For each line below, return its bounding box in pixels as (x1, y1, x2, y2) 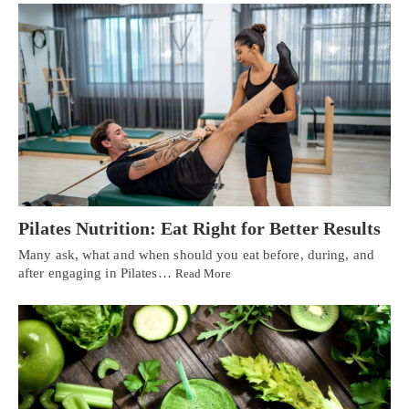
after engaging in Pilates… (18, 265, 175, 280)
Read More (174, 266, 231, 280)
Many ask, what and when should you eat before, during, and (18, 246, 374, 262)
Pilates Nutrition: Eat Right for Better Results (18, 217, 381, 238)
